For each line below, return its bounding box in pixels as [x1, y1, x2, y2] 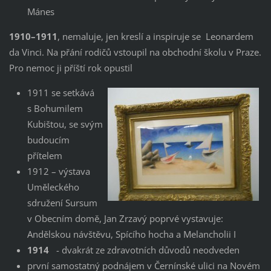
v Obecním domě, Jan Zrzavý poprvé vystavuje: [27, 212, 223, 224]
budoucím [27, 133, 70, 146]
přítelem [27, 149, 62, 162]
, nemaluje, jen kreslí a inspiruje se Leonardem [57, 30, 253, 42]
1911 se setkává [27, 86, 94, 99]
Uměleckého [27, 180, 79, 193]
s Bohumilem [27, 102, 83, 114]
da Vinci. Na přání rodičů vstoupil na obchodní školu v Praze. [8, 46, 261, 58]
